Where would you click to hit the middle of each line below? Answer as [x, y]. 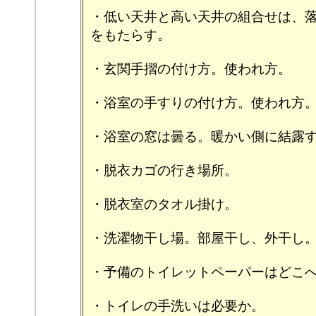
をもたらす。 [130, 35]
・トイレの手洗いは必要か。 [177, 306]
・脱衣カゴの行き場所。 [164, 170]
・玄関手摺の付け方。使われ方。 [191, 69]
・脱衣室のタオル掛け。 [164, 204]
